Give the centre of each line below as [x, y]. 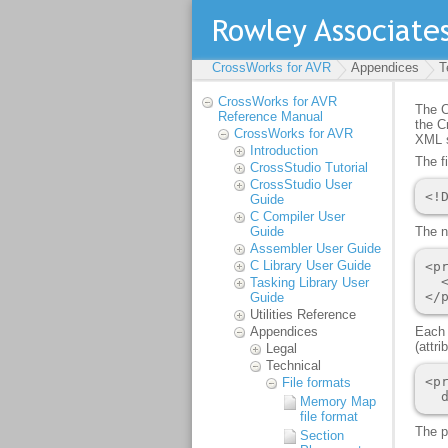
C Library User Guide [310, 265]
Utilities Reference [303, 314]
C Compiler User [297, 216]
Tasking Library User [309, 282]
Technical [293, 365]
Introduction [284, 150]
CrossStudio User [301, 184]
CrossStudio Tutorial [309, 167]
